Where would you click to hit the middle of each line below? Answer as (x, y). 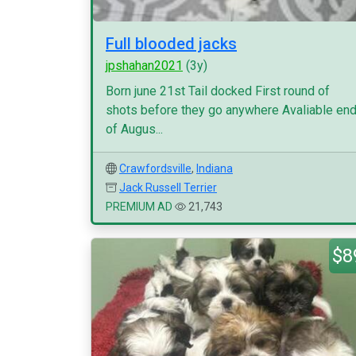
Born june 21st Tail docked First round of (218, 91)
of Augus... (134, 129)
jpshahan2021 (144, 66)
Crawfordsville (155, 168)
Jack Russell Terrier (168, 188)
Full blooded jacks (171, 44)
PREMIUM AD (139, 207)
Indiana (215, 168)
